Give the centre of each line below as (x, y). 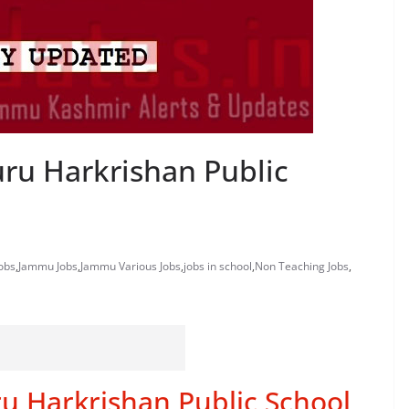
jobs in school (218, 266)
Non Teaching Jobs (302, 266)
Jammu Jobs (48, 266)
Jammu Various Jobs (131, 266)
